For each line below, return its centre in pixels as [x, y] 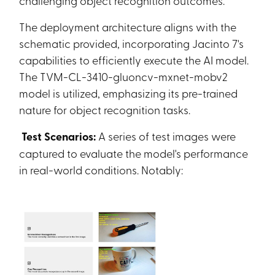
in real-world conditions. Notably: [101, 169]
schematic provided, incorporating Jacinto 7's [132, 43]
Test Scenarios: [59, 136]
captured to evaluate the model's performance [134, 153]
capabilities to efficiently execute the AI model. [134, 60]
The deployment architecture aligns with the [128, 26]
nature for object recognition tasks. [105, 109]
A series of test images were [167, 136]
